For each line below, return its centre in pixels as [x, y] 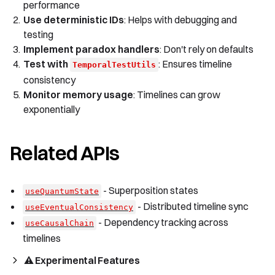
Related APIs [65, 153]
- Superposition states [150, 191]
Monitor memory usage [78, 94]
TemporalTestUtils [114, 64]
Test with [47, 64]
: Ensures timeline [195, 64]
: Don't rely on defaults [207, 49]
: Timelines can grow [177, 94]
